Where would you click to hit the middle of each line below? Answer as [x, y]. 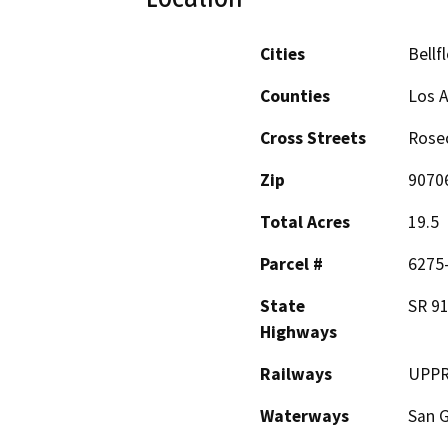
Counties [295, 96]
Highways [298, 332]
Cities [282, 54]
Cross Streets [313, 138]
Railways [296, 374]
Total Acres [305, 222]
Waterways [304, 416]
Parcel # [291, 264]
